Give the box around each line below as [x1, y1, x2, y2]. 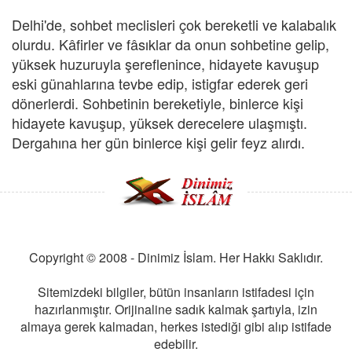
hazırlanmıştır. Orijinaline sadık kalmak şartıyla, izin [35, 300, 317, 318]
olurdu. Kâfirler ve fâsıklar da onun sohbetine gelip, [12, 34, 329, 54]
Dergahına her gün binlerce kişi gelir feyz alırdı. [12, 132, 305, 152]
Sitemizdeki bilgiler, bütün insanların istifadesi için [38, 283, 314, 301]
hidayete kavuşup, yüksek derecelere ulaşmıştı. [12, 112, 307, 133]
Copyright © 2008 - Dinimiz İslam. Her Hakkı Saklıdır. [29, 248, 323, 266]
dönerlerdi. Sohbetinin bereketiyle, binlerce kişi [12, 93, 303, 113]
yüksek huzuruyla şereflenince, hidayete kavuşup [12, 53, 319, 74]
